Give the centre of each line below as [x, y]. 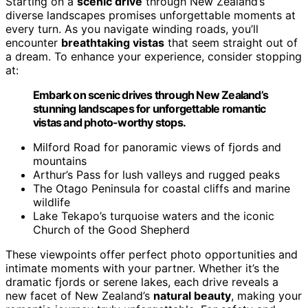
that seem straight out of [231, 42]
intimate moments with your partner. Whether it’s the [142, 268]
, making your [266, 295]
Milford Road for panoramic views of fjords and [157, 147]
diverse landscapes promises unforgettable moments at [151, 15]
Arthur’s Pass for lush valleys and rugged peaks [156, 174]
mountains [60, 161]
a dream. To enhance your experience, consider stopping [154, 56]
